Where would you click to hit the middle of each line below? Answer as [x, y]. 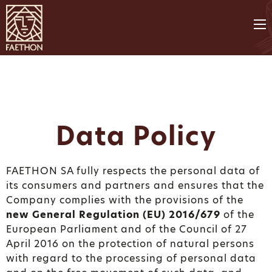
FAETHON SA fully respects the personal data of [133, 171]
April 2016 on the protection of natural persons [130, 244]
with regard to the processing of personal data [131, 258]
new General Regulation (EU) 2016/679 [113, 215]
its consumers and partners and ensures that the [135, 185]
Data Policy [136, 136]
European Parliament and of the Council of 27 [127, 229]
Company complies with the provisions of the [125, 200]
